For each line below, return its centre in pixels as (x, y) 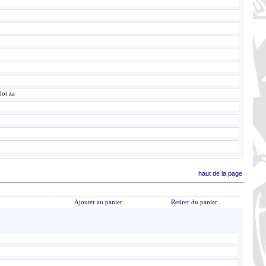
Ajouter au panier (98, 202)
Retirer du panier (194, 202)
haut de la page (220, 173)
